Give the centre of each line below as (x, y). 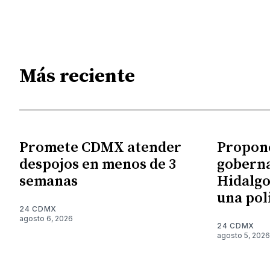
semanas (49, 181)
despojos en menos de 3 (98, 164)
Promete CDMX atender (100, 147)
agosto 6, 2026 (46, 218)
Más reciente (77, 77)
